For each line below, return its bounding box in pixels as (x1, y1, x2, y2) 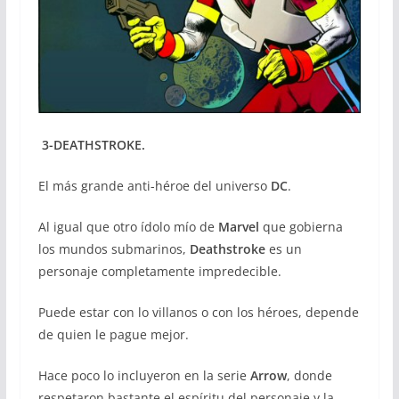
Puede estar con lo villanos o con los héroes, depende (37, 303, 359, 321)
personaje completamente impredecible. (37, 262, 281, 280)
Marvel (214, 217, 259, 235)
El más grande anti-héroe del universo (37, 176, 271, 194)
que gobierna (258, 217, 343, 235)
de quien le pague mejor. (37, 325, 189, 343)
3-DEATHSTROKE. (37, 135, 145, 153)
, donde (286, 366, 332, 384)
